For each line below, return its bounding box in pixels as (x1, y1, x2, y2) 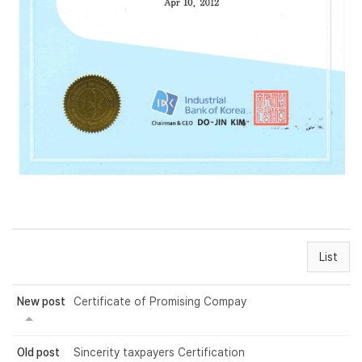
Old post (17, 346, 60, 360)
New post (17, 295, 65, 309)
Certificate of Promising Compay (74, 295, 246, 309)
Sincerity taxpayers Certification (74, 346, 245, 360)
